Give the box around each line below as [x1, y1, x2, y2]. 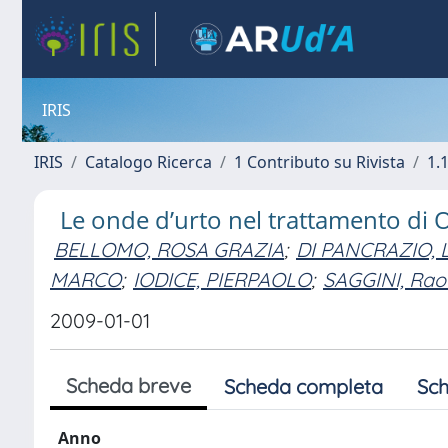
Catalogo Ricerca [85, 151, 212, 173]
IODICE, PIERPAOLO [133, 266, 311, 292]
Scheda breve [66, 373, 191, 398]
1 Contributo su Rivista [234, 151, 405, 173]
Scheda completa [224, 374, 383, 399]
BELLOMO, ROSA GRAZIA [54, 237, 284, 262]
